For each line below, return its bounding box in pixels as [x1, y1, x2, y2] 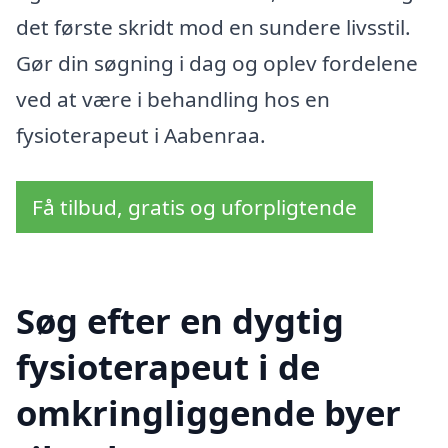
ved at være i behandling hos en [16, 85, 330, 114]
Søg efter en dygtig [16, 296, 344, 344]
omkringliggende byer [16, 388, 401, 436]
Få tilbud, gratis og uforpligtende [32, 193, 357, 222]
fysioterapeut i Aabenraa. [16, 121, 266, 150]
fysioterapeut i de [16, 342, 320, 390]
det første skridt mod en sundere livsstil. [16, 13, 411, 42]
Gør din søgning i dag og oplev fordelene [16, 49, 418, 78]
